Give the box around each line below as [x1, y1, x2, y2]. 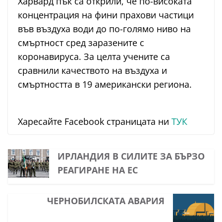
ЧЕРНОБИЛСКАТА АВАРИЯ [47, 194, 165, 207]
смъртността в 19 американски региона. [18, 78, 192, 90]
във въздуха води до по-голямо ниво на [18, 22, 191, 35]
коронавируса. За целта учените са [18, 50, 170, 62]
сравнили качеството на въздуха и [18, 64, 167, 76]
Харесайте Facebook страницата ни [18, 115, 171, 127]
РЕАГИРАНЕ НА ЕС [57, 164, 138, 176]
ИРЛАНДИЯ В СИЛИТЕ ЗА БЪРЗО [57, 150, 205, 162]
